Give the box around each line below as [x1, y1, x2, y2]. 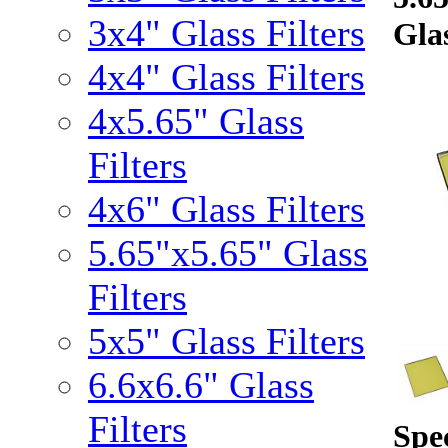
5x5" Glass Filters [88, 320, 365, 362]
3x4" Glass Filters [88, 12, 365, 54]
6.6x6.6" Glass [88, 364, 314, 406]
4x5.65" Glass [88, 100, 304, 142]
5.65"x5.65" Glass [88, 232, 368, 274]
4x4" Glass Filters [88, 56, 365, 98]
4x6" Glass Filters [88, 188, 365, 230]
